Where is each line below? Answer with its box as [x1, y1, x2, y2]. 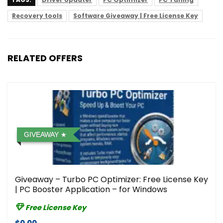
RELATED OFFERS [7, 52, 83, 65]
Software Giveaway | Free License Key [73, 11, 198, 20]
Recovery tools [12, 11, 62, 20]
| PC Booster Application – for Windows [15, 184, 167, 196]
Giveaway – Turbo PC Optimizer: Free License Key [15, 174, 208, 186]
